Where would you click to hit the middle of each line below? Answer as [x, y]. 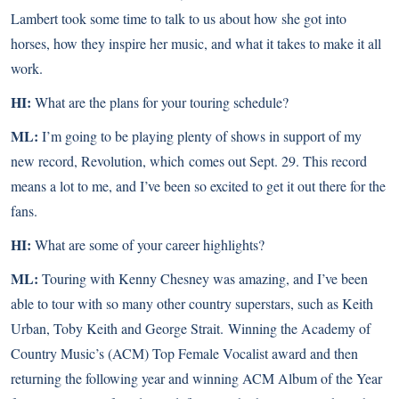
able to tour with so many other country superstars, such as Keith [192, 303]
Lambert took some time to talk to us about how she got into [179, 18]
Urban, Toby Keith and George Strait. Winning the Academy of [191, 328]
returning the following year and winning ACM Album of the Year [196, 378]
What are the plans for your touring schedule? [162, 102]
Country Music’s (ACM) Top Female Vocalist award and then [184, 353]
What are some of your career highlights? [148, 244]
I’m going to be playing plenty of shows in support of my [200, 136]
